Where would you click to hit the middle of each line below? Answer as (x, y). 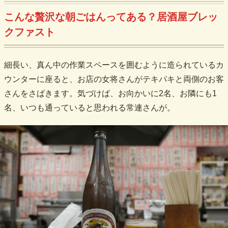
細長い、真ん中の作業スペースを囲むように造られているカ (114, 65)
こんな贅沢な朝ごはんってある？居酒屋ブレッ (111, 17)
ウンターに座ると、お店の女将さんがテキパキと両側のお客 (114, 79)
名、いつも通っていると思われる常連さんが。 (90, 108)
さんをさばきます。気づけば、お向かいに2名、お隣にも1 (110, 94)
